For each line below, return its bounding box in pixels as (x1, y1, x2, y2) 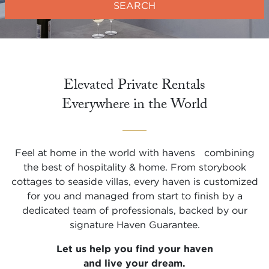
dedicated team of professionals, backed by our (22, 204, 247, 216)
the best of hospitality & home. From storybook (23, 161, 246, 173)
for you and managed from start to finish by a (26, 190, 243, 202)
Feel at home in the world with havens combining (14, 147, 255, 159)
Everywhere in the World (61, 94, 208, 118)
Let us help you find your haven (56, 243, 213, 255)
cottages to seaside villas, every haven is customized (11, 175, 258, 187)
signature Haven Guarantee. (69, 219, 200, 231)
